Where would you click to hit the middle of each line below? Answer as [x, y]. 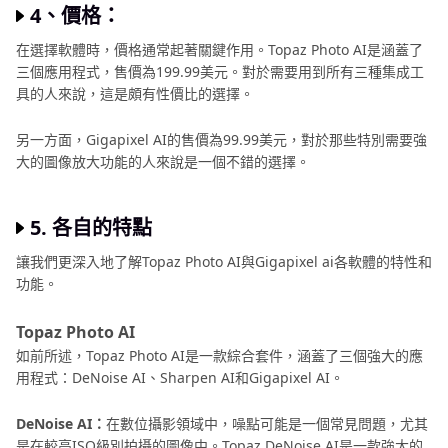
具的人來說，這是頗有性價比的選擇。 [135, 94]
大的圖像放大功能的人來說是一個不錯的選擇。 [163, 162]
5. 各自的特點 [91, 228]
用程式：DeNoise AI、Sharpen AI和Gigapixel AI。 [180, 378]
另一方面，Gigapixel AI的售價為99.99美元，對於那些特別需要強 [221, 140]
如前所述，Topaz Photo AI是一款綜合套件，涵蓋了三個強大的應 [219, 356]
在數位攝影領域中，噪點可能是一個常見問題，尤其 [267, 424]
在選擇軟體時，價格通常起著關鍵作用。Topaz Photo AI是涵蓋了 [219, 50]
